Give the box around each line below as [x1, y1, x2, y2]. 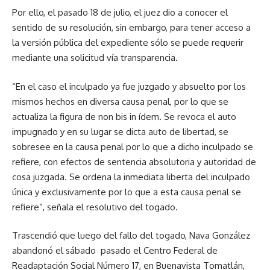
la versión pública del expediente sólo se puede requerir [12, 37, 243, 49]
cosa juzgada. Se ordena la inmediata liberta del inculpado [12, 171, 250, 183]
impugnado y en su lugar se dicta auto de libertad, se [12, 125, 228, 137]
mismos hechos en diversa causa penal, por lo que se [12, 95, 228, 107]
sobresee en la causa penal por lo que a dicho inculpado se [12, 140, 253, 152]
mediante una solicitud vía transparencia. [12, 52, 178, 64]
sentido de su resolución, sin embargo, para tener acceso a [12, 22, 251, 34]
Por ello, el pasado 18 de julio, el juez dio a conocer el [12, 7, 228, 19]
